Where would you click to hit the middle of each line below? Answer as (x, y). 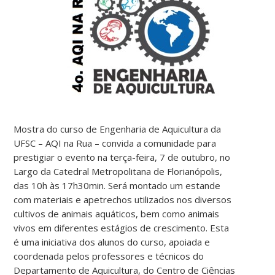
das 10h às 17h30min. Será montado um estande (117, 185)
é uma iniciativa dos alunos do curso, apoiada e (112, 242)
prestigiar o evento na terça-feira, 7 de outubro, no (122, 157)
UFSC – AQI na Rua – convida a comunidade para (115, 143)
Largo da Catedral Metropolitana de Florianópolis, (118, 171)
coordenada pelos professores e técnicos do (109, 256)
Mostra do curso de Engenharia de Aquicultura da (118, 129)
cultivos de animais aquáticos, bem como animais (117, 213)
